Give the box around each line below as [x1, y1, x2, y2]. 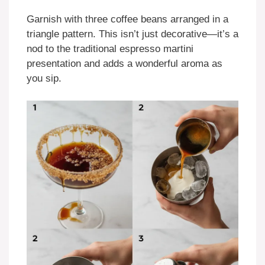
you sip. [27, 72, 62, 84]
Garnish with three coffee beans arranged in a [27, 13, 228, 25]
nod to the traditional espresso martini [27, 43, 193, 54]
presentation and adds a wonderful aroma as [27, 57, 222, 69]
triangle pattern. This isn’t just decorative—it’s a [27, 28, 238, 40]
